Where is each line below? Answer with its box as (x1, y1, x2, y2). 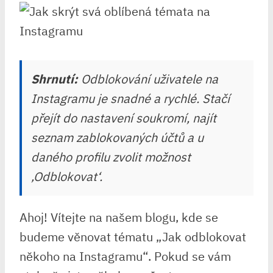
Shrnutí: (31, 71, 78, 87)
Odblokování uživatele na (78, 71, 218, 87)
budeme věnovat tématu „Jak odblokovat (19, 229, 246, 245)
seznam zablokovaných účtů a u (31, 129, 204, 146)
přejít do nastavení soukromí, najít (31, 110, 216, 126)
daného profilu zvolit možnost (31, 149, 191, 165)
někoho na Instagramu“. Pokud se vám (19, 248, 231, 264)
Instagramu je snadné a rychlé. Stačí (31, 90, 230, 107)
